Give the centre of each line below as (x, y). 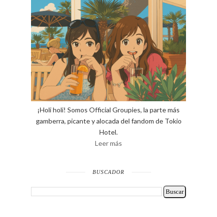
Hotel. (108, 132)
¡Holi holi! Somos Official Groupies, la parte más (108, 109)
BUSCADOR (108, 172)
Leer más (108, 143)
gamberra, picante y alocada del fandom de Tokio (108, 121)
